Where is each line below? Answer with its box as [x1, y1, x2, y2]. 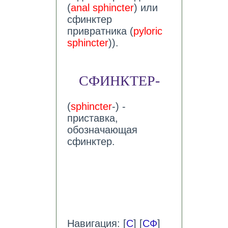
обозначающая [67, 124, 137, 135]
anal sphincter [70, 2, 134, 14]
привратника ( [67, 25, 133, 37]
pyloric [133, 25, 162, 37]
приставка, [67, 112, 118, 124]
